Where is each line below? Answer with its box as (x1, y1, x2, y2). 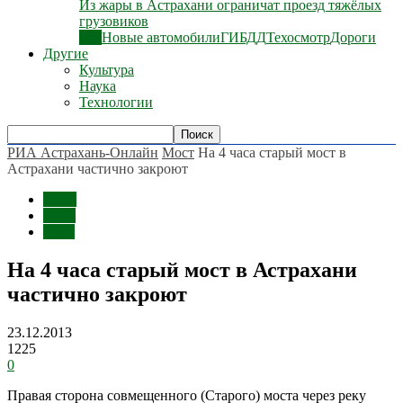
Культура (79, 62, 134, 77)
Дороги (330, 30, 376, 45)
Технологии (79, 94, 153, 110)
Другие (43, 46, 88, 61)
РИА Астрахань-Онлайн (7, 145, 158, 160)
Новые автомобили (102, 30, 220, 45)
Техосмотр (266, 30, 330, 45)
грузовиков (79, 13, 148, 29)
